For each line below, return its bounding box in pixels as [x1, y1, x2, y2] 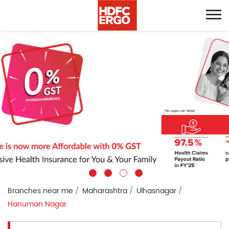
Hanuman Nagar [8, 198, 66, 210]
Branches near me [8, 185, 73, 197]
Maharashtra [82, 185, 127, 197]
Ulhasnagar [136, 185, 176, 197]
